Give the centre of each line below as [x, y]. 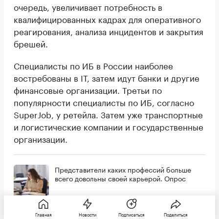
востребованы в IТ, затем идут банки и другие [107, 77]
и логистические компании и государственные [109, 126]
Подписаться [131, 214]
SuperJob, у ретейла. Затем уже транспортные [108, 114]
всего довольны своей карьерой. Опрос [120, 178]
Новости [88, 214]
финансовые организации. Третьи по [88, 89]
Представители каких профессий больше [123, 169]
